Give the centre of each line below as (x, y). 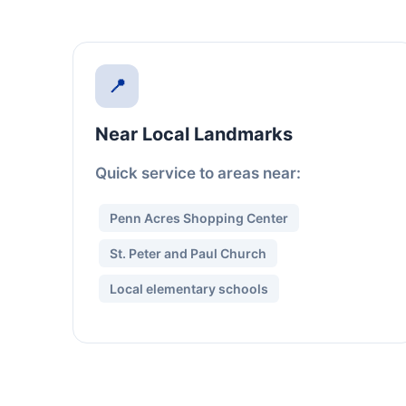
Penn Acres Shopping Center (199, 218)
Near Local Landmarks (194, 134)
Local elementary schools (189, 289)
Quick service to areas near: (198, 173)
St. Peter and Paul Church (188, 253)
